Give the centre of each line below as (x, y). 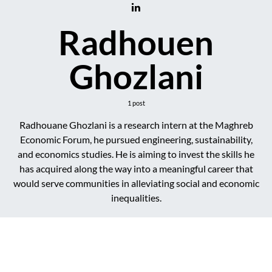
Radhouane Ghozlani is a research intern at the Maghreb (136, 125)
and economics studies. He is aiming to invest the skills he (136, 154)
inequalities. (136, 198)
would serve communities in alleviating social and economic (136, 183)
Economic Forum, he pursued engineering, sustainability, (136, 139)
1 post (136, 103)
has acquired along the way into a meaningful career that (136, 168)
